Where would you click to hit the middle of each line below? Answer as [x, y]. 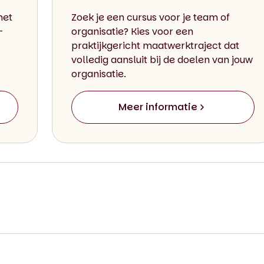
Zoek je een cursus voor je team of [150, 17]
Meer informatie [158, 107]
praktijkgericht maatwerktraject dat [155, 45]
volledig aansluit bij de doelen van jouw [162, 60]
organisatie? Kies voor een [132, 31]
